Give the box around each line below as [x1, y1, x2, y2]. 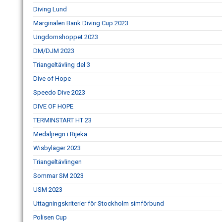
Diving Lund [33, 5, 67, 13]
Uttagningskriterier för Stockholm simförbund [33, 200, 164, 208]
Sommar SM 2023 [33, 172, 84, 180]
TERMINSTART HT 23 [33, 116, 92, 124]
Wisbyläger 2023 [33, 144, 81, 152]
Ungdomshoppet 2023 [33, 33, 98, 41]
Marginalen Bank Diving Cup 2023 [33, 19, 128, 27]
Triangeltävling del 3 [33, 61, 90, 69]
